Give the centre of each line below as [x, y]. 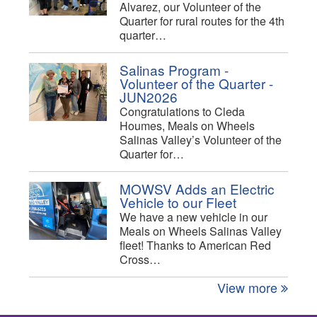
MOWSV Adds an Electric [197, 189]
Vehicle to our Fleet [178, 202]
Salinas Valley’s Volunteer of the [200, 140]
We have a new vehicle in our [193, 217]
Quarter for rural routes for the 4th [202, 21]
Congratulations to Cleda [182, 112]
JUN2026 [148, 97]
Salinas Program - [174, 70]
